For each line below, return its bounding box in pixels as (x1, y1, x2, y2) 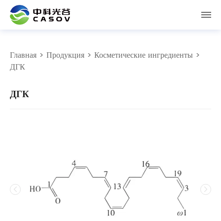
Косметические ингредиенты (94, 49, 193, 62)
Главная (10, 49, 37, 62)
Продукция (46, 49, 84, 62)
